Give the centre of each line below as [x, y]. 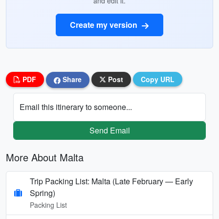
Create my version [105, 25]
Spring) [43, 193]
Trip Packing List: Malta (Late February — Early [111, 181]
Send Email [109, 130]
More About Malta [45, 157]
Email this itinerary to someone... [76, 107]
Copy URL [158, 79]
